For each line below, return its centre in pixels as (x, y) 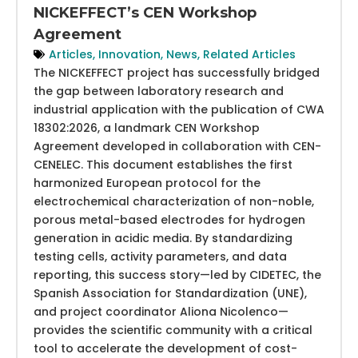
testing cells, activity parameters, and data (160, 256)
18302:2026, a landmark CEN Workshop (147, 127)
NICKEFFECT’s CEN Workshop (145, 12)
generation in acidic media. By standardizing (163, 238)
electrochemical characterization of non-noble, (174, 201)
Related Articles (249, 54)
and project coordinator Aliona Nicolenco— (161, 311)
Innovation (129, 54)
